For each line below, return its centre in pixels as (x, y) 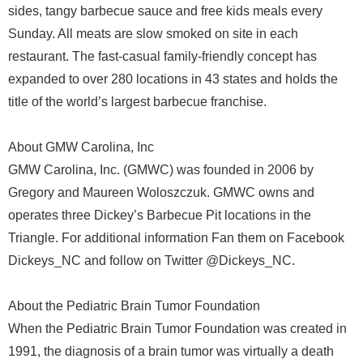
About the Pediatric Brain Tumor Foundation (134, 306)
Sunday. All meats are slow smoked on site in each (153, 34)
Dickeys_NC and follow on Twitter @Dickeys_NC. (152, 261)
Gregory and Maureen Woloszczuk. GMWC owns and (161, 192)
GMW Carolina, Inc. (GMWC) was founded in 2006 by (161, 170)
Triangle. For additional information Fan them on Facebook (176, 238)
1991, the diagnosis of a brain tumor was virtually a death (171, 351)
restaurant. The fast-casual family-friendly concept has (162, 56)
